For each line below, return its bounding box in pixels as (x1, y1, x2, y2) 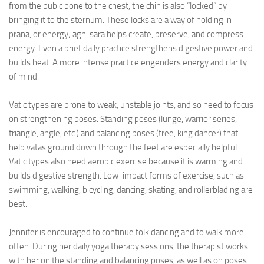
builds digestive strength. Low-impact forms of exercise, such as (9, 170, 244, 181)
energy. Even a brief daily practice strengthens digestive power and (9, 43, 253, 54)
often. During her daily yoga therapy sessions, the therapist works (9, 241, 248, 252)
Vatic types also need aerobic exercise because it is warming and (9, 156, 243, 167)
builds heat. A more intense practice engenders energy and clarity (9, 57, 247, 68)
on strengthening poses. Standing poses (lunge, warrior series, (9, 114, 237, 124)
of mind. (9, 71, 39, 82)
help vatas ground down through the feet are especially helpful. (9, 142, 239, 153)
